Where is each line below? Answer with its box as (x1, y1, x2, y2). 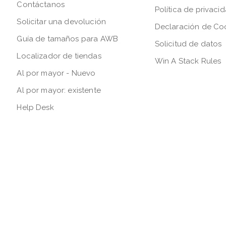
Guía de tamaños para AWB (17, 34, 118, 43)
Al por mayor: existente (17, 85, 101, 95)
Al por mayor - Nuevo (17, 68, 96, 78)
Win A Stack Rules (154, 56, 221, 66)
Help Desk (17, 102, 54, 112)
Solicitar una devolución (17, 17, 106, 26)
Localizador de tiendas (17, 51, 101, 61)
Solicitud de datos (154, 39, 222, 48)
